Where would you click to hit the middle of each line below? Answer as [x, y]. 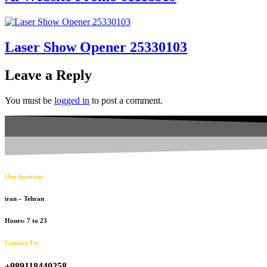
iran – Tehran [24, 198]
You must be [30, 100]
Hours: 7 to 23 [26, 220]
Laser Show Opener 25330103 [96, 47]
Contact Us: [22, 242]
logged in [72, 100]
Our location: [24, 176]
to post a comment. [126, 100]
